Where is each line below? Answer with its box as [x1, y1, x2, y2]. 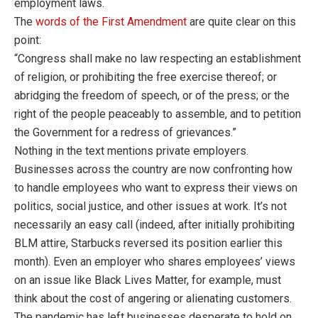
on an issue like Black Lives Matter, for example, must [14, 273, 281, 287]
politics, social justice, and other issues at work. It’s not [14, 199, 287, 214]
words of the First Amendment [35, 15, 187, 29]
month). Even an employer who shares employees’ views [14, 255, 295, 269]
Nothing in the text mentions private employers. [14, 144, 248, 158]
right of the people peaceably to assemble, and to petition [14, 107, 301, 121]
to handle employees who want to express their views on [14, 181, 297, 195]
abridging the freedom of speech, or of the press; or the [14, 89, 290, 103]
